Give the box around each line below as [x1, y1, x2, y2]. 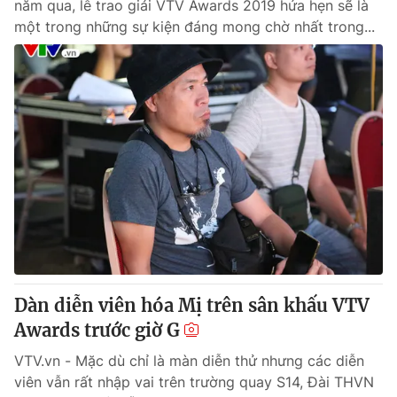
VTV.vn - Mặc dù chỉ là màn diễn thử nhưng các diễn [14, 352, 364, 370]
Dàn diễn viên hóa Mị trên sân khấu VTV [14, 294, 370, 316]
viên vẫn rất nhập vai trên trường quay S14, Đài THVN [14, 373, 374, 391]
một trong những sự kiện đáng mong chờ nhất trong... [14, 18, 375, 35]
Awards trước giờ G [14, 319, 180, 341]
